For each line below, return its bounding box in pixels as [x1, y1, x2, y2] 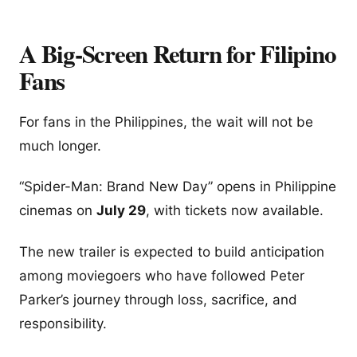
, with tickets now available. [146, 202, 324, 219]
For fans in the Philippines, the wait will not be [19, 114, 313, 131]
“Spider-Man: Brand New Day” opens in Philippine [19, 178, 336, 195]
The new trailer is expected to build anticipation [19, 243, 324, 260]
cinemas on [19, 202, 96, 219]
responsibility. [19, 315, 107, 331]
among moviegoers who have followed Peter [19, 267, 304, 284]
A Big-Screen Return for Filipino [19, 34, 336, 72]
